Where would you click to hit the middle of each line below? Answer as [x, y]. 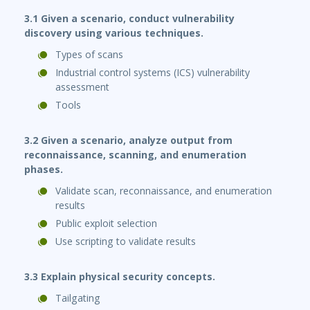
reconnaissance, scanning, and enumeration [135, 155]
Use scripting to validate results [126, 241]
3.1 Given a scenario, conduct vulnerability [129, 19]
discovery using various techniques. [114, 33]
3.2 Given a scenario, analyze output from [128, 140]
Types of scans [89, 55]
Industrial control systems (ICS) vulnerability [153, 73]
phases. [44, 170]
